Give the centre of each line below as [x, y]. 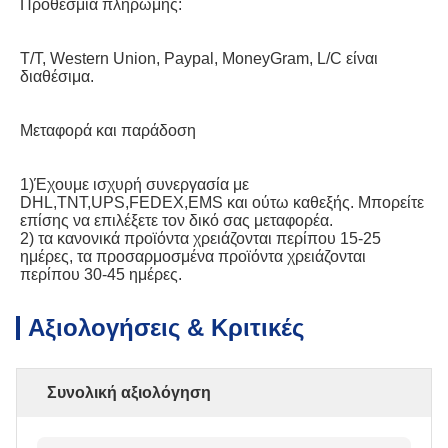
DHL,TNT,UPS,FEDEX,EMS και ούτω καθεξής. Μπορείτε [222, 202]
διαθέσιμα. [57, 76]
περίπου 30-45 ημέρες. [101, 274]
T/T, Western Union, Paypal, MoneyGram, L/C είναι [199, 58]
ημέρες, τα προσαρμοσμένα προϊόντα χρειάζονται [193, 256]
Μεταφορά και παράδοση [108, 130]
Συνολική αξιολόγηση [129, 392]
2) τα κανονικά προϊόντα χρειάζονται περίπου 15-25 [200, 238]
